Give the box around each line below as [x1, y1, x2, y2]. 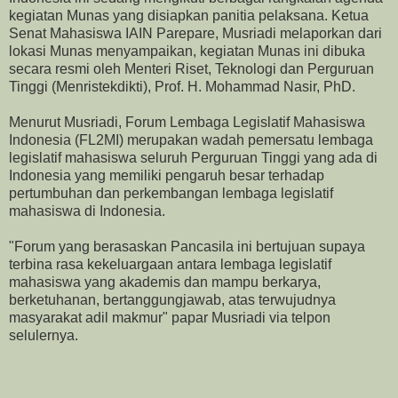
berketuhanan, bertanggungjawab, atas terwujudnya [9, 291, 336, 307]
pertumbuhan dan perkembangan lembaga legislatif [9, 185, 333, 201]
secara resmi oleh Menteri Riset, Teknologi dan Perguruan [9, 60, 374, 76]
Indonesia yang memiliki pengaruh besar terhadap [9, 167, 324, 183]
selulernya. [9, 327, 78, 343]
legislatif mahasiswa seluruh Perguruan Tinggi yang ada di [9, 149, 378, 165]
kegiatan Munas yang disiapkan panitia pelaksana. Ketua [9, 7, 369, 23]
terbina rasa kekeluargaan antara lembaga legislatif [9, 256, 331, 272]
